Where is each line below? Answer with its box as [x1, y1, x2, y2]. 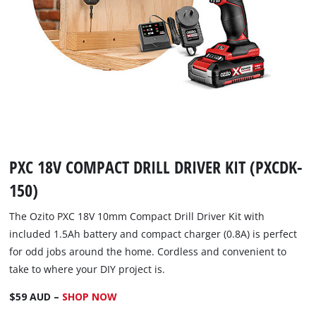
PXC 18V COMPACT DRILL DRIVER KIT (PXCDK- [9, 154, 303, 178]
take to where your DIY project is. [9, 262, 166, 276]
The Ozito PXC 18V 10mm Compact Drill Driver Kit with [9, 209, 265, 223]
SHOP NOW [62, 289, 118, 303]
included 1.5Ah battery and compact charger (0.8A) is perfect [9, 226, 298, 241]
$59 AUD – [9, 289, 63, 303]
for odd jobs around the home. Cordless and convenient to [9, 244, 287, 258]
